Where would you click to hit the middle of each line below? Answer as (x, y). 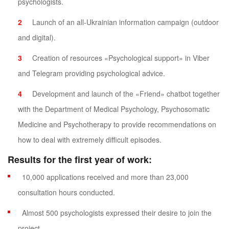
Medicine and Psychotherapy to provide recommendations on (117, 124)
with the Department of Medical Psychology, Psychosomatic (114, 109)
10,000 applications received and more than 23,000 (105, 177)
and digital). (37, 38)
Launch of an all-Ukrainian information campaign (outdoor (125, 22)
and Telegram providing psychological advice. (91, 73)
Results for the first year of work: (80, 160)
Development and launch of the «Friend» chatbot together (126, 94)
